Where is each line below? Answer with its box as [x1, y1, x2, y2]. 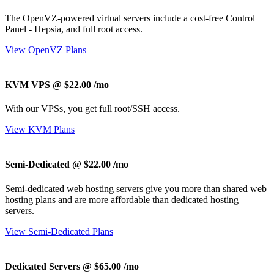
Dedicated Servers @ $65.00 [5, 261, 124, 272]
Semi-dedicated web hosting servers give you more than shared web [5, 183, 267, 194]
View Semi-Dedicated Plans [5, 226, 113, 237]
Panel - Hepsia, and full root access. [5, 23, 143, 34]
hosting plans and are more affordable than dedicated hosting [5, 194, 239, 205]
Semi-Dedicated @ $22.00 [5, 159, 113, 170]
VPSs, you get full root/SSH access [41, 103, 177, 114]
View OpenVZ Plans [5, 44, 86, 55]
